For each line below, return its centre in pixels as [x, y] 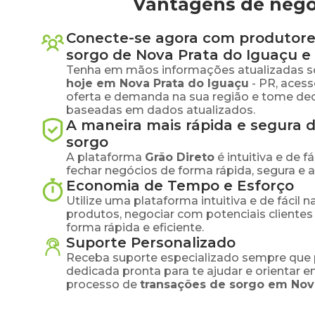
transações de [185, 284]
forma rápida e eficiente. [135, 227]
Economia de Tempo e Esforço [180, 186]
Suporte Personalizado [151, 243]
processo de [102, 284]
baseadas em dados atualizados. [161, 110]
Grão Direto [180, 157]
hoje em [93, 83]
